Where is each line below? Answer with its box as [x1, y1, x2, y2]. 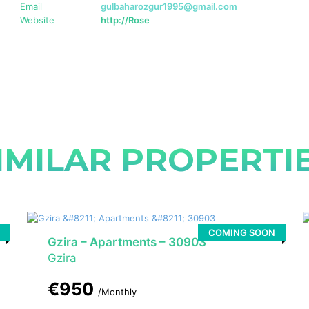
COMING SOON [208, 227, 275, 239]
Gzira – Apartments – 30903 [47, 235, 206, 250]
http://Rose [100, 14, 150, 26]
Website [19, 14, 54, 26]
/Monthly [97, 286, 137, 298]
